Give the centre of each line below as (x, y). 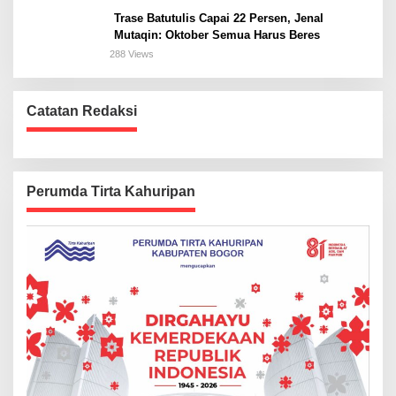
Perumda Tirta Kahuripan (111, 192)
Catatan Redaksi (82, 111)
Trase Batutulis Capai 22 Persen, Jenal (219, 19)
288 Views (132, 54)
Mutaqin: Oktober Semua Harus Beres (217, 35)
